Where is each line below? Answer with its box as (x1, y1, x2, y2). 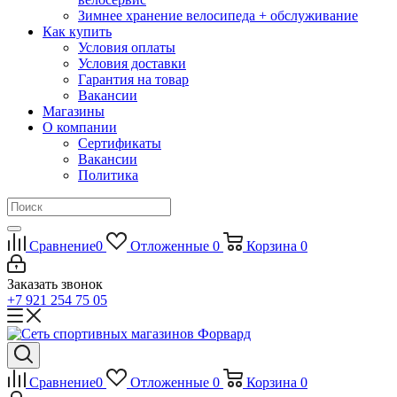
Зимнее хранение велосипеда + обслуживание (78, 8, 358, 23)
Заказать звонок (7, 276, 103, 292)
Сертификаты (78, 136, 161, 151)
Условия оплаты (78, 40, 175, 55)
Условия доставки (78, 56, 186, 71)
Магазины (43, 104, 105, 119)
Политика (78, 167, 138, 183)
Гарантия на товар (78, 72, 189, 87)
